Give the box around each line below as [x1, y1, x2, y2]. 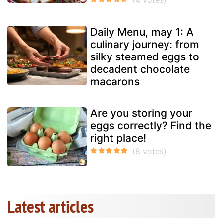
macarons [90, 75, 140, 88]
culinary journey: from [90, 38, 199, 51]
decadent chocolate [90, 62, 190, 75]
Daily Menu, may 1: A [90, 25, 194, 38]
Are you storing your [90, 107, 192, 119]
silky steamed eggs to [90, 50, 199, 63]
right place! [90, 131, 146, 144]
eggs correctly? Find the [90, 119, 211, 132]
